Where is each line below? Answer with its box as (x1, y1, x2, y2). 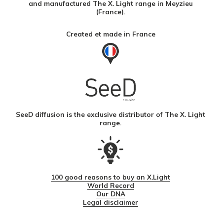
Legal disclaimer (83, 198, 138, 207)
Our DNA (96, 189, 125, 198)
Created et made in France (66, 29, 155, 38)
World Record (87, 181, 134, 190)
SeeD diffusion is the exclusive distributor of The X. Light (16, 110, 205, 119)
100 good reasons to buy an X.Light (51, 173, 170, 182)
